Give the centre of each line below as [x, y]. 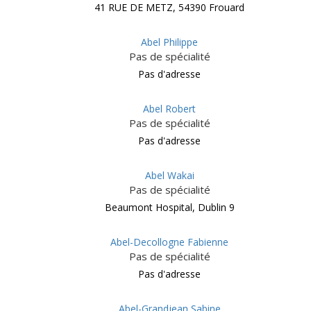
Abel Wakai [169, 175]
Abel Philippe [169, 42]
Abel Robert [169, 109]
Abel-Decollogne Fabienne [169, 242]
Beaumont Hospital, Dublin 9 [169, 207]
